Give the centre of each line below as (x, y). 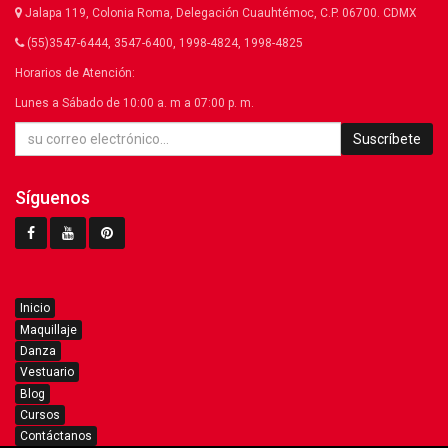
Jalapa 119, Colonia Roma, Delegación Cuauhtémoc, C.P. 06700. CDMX (219, 13)
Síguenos (52, 198)
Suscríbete (387, 139)
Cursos (40, 414)
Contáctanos (56, 436)
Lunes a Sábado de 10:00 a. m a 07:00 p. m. (134, 103)
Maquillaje (48, 329)
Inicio (35, 308)
